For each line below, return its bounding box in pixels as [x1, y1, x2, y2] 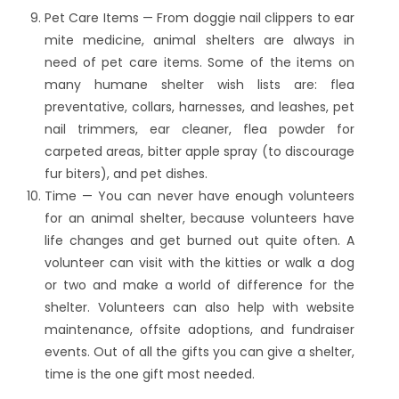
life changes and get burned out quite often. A [45, 231, 354, 249]
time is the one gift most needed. [45, 364, 255, 383]
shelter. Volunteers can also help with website [45, 297, 354, 316]
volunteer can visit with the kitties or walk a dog [45, 253, 354, 272]
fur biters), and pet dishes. [45, 164, 208, 183]
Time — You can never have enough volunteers [45, 186, 354, 205]
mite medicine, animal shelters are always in [45, 30, 354, 49]
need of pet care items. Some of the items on [45, 53, 354, 71]
